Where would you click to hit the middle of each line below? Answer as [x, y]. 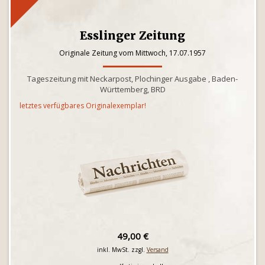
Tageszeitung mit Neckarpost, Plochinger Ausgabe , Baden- [132, 79]
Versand [157, 250]
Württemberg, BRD [132, 89]
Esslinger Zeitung [132, 35]
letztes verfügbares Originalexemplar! [83, 106]
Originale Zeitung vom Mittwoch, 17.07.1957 [132, 53]
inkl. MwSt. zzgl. [122, 250]
